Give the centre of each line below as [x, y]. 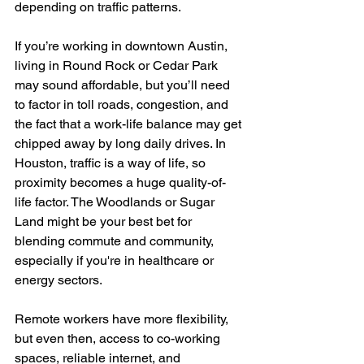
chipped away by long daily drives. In [122, 144]
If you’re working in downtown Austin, [123, 46]
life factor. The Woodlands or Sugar [116, 202]
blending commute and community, [116, 241]
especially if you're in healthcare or [116, 261]
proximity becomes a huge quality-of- [120, 183]
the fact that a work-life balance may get [130, 124]
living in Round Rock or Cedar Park [118, 66]
